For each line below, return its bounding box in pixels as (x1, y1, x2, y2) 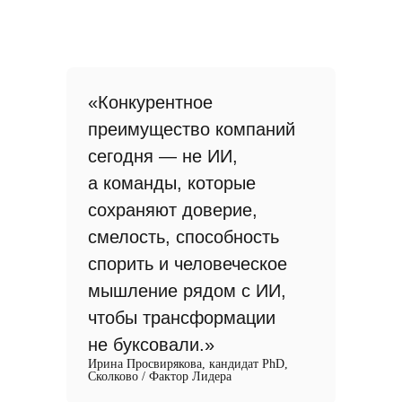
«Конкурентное (88, 92, 213, 112)
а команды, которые (88, 173, 256, 193)
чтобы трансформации (88, 308, 275, 328)
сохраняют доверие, (88, 200, 258, 220)
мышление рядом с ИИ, (88, 281, 286, 301)
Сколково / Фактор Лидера (88, 370, 232, 383)
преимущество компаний (88, 119, 295, 139)
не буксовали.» (88, 335, 214, 354)
